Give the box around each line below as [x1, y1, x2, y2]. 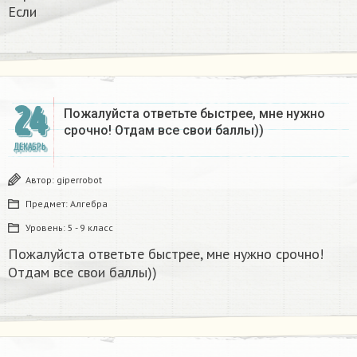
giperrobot [57, 174, 102, 186]
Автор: [25, 174, 57, 186]
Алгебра [70, 198, 108, 210]
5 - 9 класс [68, 222, 113, 234]
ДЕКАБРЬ [13, 141, 46, 154]
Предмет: [25, 198, 70, 210]
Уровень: [25, 222, 68, 234]
